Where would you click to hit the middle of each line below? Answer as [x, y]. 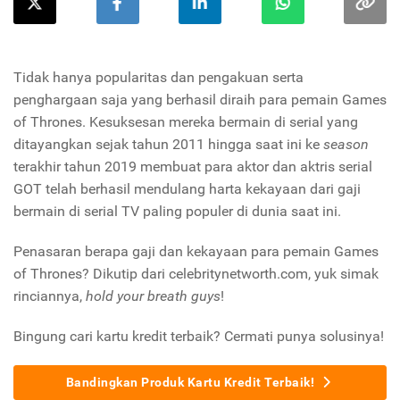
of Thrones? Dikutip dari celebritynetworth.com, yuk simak [196, 274]
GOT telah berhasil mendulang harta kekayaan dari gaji [187, 189]
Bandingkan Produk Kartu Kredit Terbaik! [192, 383]
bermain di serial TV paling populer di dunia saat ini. [177, 212]
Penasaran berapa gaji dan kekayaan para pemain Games [196, 252]
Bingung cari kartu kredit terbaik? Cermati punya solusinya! [199, 337]
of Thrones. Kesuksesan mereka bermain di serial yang [186, 122]
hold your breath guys [153, 296]
